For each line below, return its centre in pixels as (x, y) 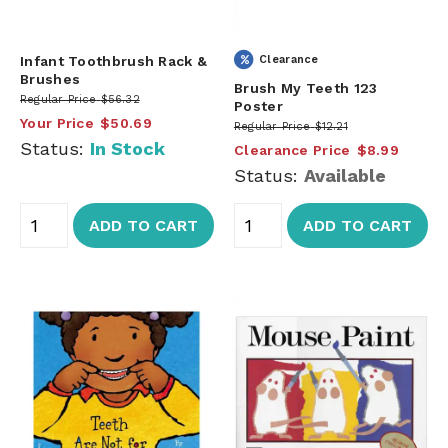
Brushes (50, 78)
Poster (258, 105)
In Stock (127, 148)
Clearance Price (292, 149)
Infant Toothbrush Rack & (114, 60)
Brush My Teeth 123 (306, 87)
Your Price (57, 122)
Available (345, 175)
